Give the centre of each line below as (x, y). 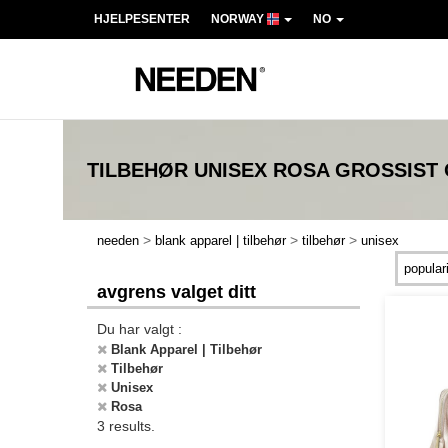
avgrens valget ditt (176, 292)
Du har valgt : (139, 329)
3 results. (126, 426)
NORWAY (239, 19)
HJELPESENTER (142, 19)
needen (118, 240)
